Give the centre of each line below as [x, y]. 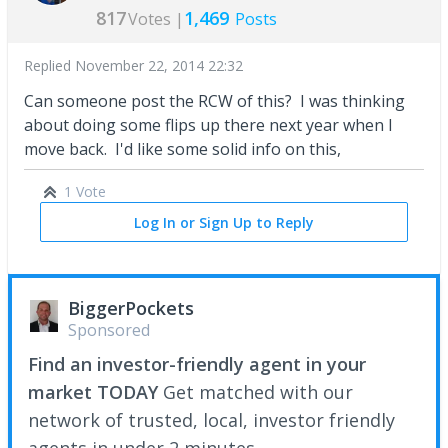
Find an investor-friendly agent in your [197, 363]
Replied [49, 65]
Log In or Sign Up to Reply [224, 222]
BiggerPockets [131, 307]
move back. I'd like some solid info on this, [182, 148]
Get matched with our [258, 391]
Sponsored [109, 329]
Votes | [156, 18]
